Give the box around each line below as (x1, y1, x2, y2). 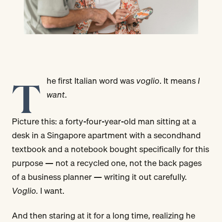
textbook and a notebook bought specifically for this (12, 142, 209, 156)
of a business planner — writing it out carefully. (12, 169, 187, 183)
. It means (160, 73, 198, 87)
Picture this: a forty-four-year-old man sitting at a (12, 114, 196, 128)
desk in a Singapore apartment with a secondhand (12, 128, 201, 142)
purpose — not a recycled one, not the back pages (12, 156, 202, 169)
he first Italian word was (47, 73, 136, 87)
